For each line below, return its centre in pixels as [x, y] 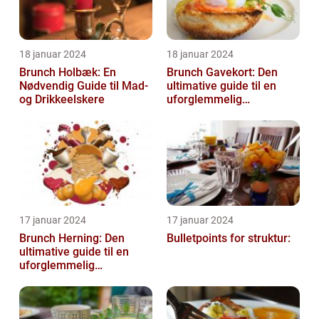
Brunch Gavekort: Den [222, 73]
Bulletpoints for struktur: [229, 239]
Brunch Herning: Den [72, 239]
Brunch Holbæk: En [68, 73]
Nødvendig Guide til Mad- [84, 86]
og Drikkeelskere [62, 100]
